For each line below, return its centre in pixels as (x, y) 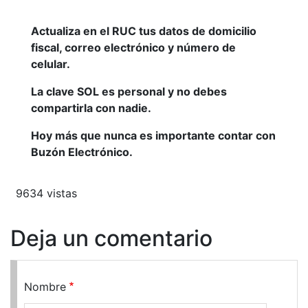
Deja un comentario (111, 238)
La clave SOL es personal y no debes (129, 91)
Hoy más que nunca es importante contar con (153, 135)
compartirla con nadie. (91, 108)
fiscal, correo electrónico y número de (133, 47)
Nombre (45, 286)
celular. (51, 64)
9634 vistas (46, 193)
